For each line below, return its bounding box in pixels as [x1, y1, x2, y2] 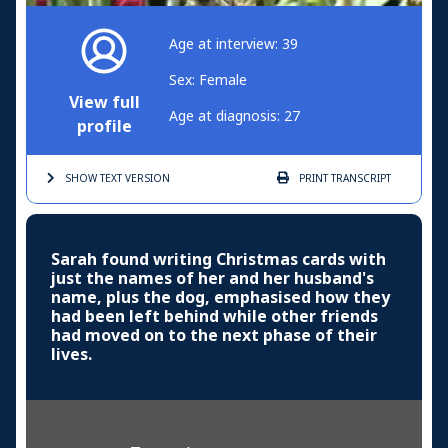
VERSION [122, 171, 170, 187]
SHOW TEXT [65, 171, 122, 187]
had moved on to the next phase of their [51, 324, 377, 348]
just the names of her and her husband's [51, 267, 374, 291]
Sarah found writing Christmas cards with [51, 248, 386, 272]
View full [69, 91, 140, 115]
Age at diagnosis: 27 [169, 106, 300, 127]
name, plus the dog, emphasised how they [51, 286, 390, 310]
